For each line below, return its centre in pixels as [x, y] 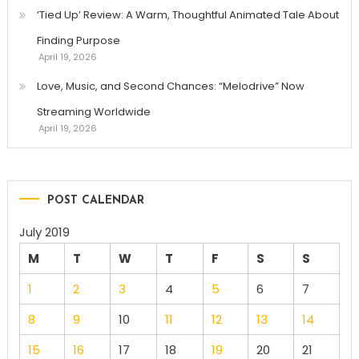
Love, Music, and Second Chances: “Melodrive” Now [170, 87]
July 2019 [44, 232]
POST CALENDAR [95, 201]
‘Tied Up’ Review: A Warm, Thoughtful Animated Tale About [188, 15]
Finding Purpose [78, 41]
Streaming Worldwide [93, 112]
